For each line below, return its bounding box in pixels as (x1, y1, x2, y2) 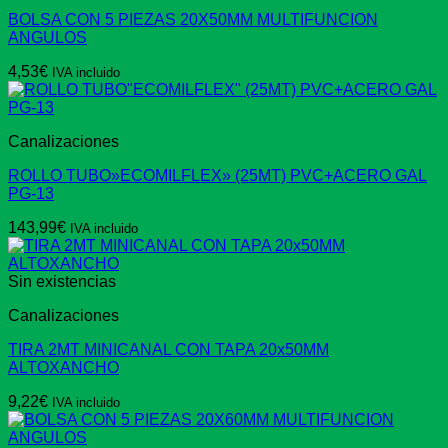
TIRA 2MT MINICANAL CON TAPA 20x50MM (8, 341, 329, 359)
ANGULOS (8, 29, 87, 47)
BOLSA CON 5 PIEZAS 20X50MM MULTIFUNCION (8, 11, 378, 29)
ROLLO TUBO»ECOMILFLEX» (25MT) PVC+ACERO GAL (8, 167, 427, 185)
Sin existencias (8, 273, 116, 291)
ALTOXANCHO (8, 359, 119, 377)
